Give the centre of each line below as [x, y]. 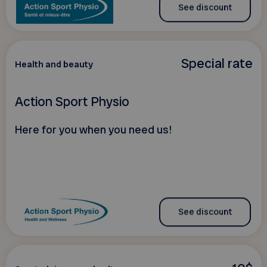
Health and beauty [54, 65]
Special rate [217, 63]
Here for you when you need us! [93, 130]
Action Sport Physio [72, 101]
